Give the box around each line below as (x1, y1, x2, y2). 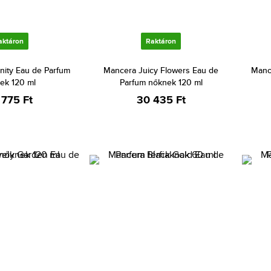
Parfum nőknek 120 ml (119, 76, 203, 88)
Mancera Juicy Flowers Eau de (103, 64, 218, 76)
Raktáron (146, 36, 176, 47)
